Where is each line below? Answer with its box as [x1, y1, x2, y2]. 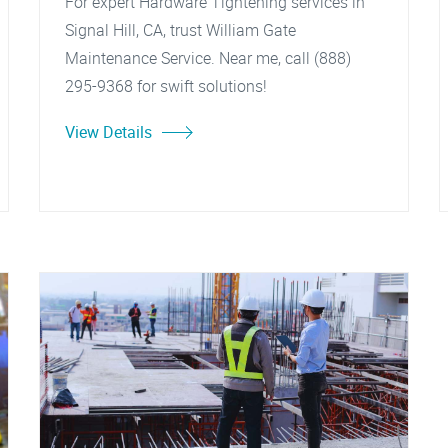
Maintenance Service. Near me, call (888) [65, 47, 351, 69]
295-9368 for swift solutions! [65, 75, 267, 97]
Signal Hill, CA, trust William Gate [65, 19, 296, 41]
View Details [65, 121, 152, 143]
